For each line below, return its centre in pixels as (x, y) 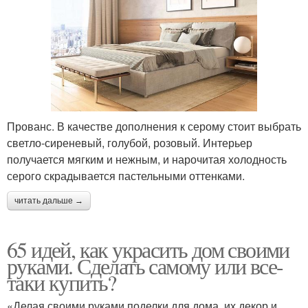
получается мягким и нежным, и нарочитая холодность (147, 159)
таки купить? (62, 282)
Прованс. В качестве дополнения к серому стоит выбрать (154, 126)
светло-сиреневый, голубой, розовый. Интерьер (130, 142)
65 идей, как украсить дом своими (148, 249)
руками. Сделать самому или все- (145, 265)
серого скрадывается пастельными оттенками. (126, 175)
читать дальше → (49, 200)
